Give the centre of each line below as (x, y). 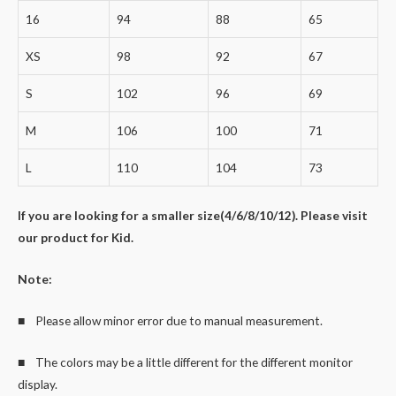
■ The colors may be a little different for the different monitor (185, 362)
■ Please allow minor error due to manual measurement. (170, 320)
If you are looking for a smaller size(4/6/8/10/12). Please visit (193, 216)
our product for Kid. (76, 238)
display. (38, 384)
